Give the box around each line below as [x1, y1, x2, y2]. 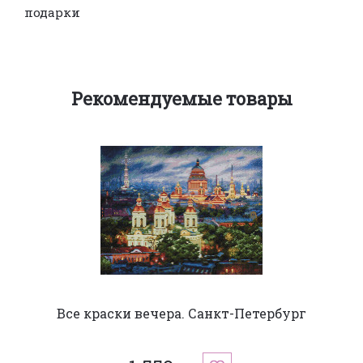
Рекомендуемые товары [70, 86, 293, 110]
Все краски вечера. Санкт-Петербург [57, 304, 306, 322]
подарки [24, 3, 80, 20]
